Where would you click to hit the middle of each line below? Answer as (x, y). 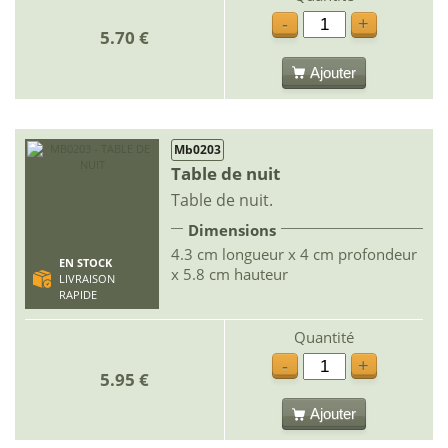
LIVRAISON (86, 278)
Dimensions (232, 229)
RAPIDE (77, 294)
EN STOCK (85, 262)
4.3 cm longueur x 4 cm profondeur (294, 253)
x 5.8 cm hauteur (229, 273)
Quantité (324, 336)
